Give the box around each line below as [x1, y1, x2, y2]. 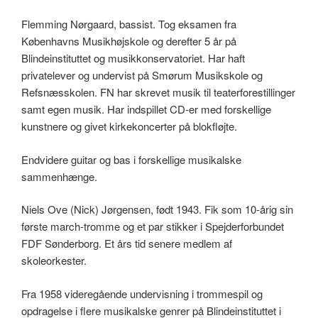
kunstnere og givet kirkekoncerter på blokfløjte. [21, 119, 237, 134]
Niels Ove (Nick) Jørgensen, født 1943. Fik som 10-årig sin [21, 202, 293, 217]
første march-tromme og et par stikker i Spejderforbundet [21, 219, 284, 234]
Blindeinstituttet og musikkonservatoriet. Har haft [21, 50, 245, 66]
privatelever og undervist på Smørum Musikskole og [21, 67, 263, 83]
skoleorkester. [21, 253, 87, 268]
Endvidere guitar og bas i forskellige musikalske [21, 151, 241, 167]
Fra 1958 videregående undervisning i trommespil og [21, 285, 263, 301]
